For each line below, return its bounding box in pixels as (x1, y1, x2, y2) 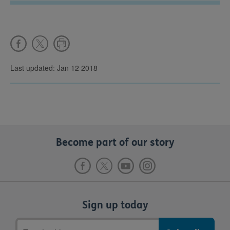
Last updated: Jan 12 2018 (10, 63, 98, 73)
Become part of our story (55, 137, 175, 148)
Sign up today (82, 199, 148, 211)
